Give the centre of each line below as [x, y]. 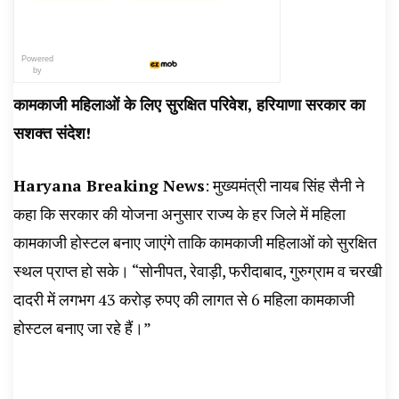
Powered [37, 59]
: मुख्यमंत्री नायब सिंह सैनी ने [285, 185]
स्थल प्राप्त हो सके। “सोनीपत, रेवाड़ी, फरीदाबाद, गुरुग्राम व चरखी [198, 271]
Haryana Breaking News [109, 185]
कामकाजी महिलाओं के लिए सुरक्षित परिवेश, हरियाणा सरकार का [189, 104]
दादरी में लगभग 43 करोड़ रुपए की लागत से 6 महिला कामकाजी [184, 299]
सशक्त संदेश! [52, 133]
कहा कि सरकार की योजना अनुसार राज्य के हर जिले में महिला [179, 214]
